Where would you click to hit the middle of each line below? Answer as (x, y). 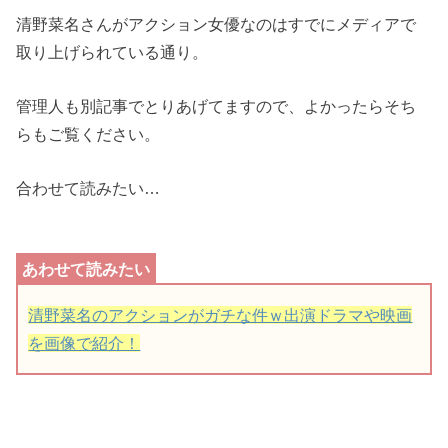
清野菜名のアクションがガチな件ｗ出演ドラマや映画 (220, 315)
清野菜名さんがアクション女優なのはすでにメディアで (216, 23)
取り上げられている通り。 (112, 51)
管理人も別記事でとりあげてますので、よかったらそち (216, 106)
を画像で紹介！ (84, 343)
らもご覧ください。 (88, 134)
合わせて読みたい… (88, 188)
